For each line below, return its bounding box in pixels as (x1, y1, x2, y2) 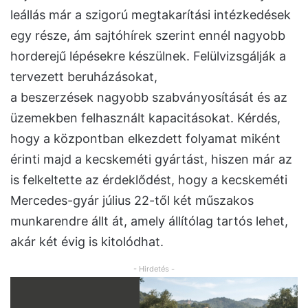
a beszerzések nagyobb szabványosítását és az (10, 90, 287, 105)
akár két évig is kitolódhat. (10, 234, 164, 250)
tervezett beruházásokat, (10, 69, 157, 85)
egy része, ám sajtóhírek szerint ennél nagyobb (10, 28, 285, 43)
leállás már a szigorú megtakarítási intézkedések (10, 8, 291, 23)
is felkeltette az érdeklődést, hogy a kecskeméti (10, 173, 287, 188)
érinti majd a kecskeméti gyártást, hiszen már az (10, 152, 292, 167)
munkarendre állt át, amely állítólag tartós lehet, (10, 214, 288, 229)
